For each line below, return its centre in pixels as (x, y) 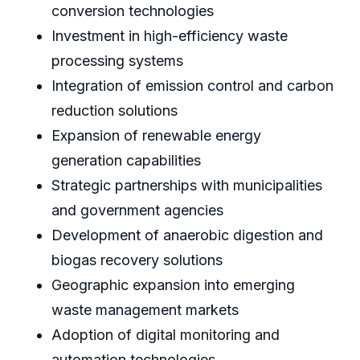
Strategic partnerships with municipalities (187, 186)
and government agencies (137, 211)
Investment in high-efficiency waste (170, 36)
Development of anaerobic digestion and (187, 235)
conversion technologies (133, 11)
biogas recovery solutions (137, 260)
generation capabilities (126, 161)
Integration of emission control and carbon (192, 86)
